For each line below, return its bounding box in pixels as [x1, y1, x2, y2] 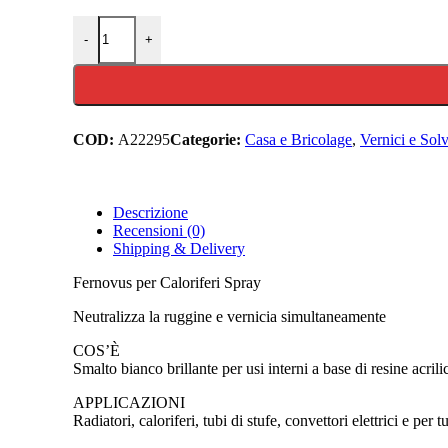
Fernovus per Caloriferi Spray [73, 273, 261, 291]
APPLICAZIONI [73, 393, 185, 411]
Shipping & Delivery [113, 239, 245, 257]
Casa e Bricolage [245, 130, 352, 148]
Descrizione [113, 203, 188, 221]
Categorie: [170, 130, 241, 148]
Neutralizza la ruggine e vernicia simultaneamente [73, 307, 386, 325]
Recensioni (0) [113, 221, 205, 239]
